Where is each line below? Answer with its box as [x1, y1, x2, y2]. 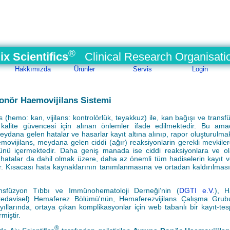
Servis [133, 65, 152, 73]
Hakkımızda [15, 65, 51, 73]
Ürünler [74, 65, 95, 73]
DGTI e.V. [179, 186, 215, 195]
